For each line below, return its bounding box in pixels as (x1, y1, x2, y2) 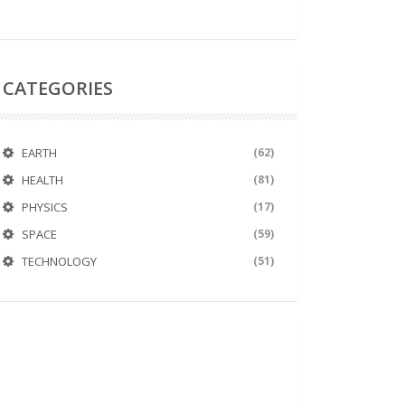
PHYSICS (21, 199, 68, 215)
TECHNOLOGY (21, 253, 97, 269)
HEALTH (21, 172, 63, 188)
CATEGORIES (2, 76, 113, 100)
